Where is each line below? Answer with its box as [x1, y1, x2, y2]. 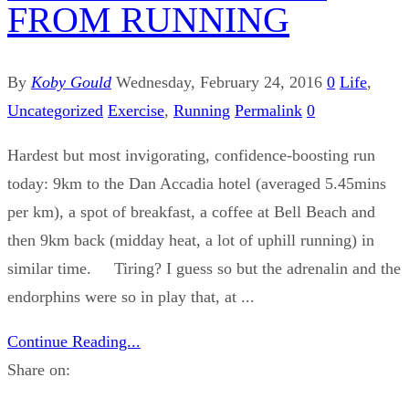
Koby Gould [31, 73, 111, 92]
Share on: [7, 361, 70, 380]
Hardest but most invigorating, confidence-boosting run [7, 146, 375, 165]
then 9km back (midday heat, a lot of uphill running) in [7, 231, 374, 250]
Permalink [235, 101, 302, 121]
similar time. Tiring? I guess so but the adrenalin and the [7, 259, 401, 278]
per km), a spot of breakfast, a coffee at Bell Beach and [7, 203, 375, 222]
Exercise [108, 101, 164, 121]
